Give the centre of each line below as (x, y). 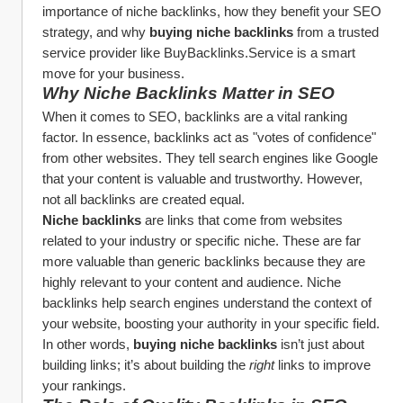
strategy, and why (96, 32)
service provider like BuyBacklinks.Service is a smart (199, 53)
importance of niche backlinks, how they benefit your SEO (212, 11)
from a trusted (336, 32)
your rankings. (84, 385)
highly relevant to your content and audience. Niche (192, 282)
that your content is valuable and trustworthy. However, (202, 179)
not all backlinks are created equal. (143, 199)
